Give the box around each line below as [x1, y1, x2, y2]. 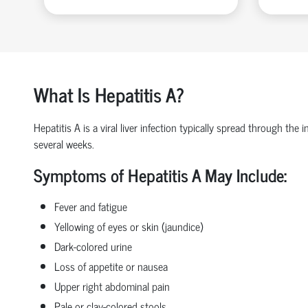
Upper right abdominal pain [54, 276, 170, 295]
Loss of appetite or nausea [54, 256, 168, 275]
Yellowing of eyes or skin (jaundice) [54, 217, 203, 235]
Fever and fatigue [54, 197, 127, 215]
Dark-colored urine [54, 236, 132, 255]
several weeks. [33, 134, 94, 153]
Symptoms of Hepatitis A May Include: [33, 160, 287, 189]
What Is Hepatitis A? [33, 78, 184, 110]
